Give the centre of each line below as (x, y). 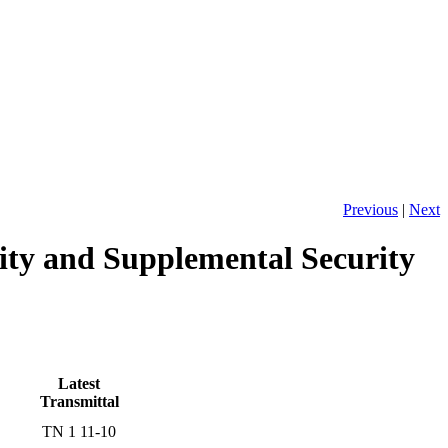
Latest (79, 383)
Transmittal (79, 401)
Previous (370, 209)
